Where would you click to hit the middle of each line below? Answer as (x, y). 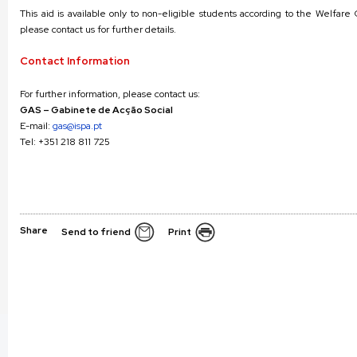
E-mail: (36, 126)
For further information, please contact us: (110, 94)
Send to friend (96, 232)
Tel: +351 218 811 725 (65, 142)
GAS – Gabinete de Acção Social (96, 110)
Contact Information (75, 61)
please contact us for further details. (98, 29)
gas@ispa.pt (77, 126)
